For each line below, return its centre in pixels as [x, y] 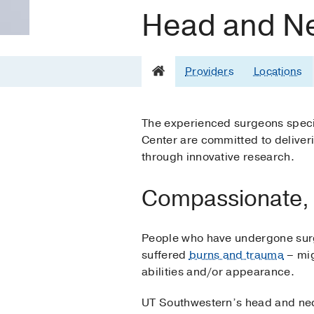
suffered [165, 255]
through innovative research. [218, 157]
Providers [210, 71]
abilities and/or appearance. [218, 272]
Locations [278, 71]
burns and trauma [237, 255]
